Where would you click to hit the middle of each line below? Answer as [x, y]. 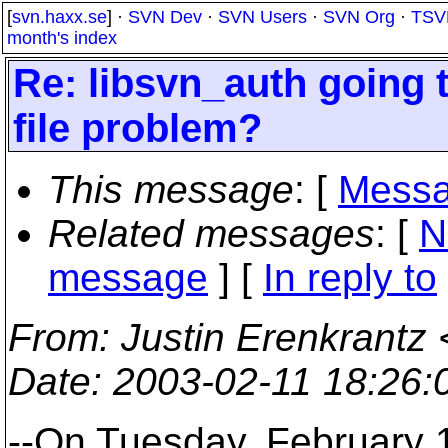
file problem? [137, 128]
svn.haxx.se [59, 17]
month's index [62, 38]
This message [171, 189]
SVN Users [262, 17]
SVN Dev [165, 17]
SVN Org [359, 17]
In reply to [350, 277]
